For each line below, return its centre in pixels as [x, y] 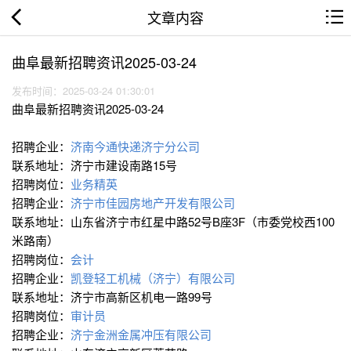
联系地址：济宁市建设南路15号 [96, 165]
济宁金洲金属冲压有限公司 [143, 335]
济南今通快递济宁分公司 [137, 147]
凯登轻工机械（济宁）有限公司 [154, 278]
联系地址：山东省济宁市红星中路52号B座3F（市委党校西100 [173, 222]
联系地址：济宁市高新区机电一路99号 [114, 297]
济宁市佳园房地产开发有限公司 [154, 203]
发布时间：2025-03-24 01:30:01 [87, 91]
